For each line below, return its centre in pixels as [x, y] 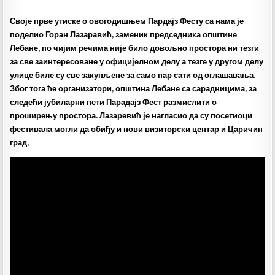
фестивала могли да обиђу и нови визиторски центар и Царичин [137, 129]
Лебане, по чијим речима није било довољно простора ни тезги [135, 48]
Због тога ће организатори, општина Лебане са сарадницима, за [134, 89]
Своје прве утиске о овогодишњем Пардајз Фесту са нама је [127, 21]
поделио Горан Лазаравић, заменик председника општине [124, 35]
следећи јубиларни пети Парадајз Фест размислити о [114, 102]
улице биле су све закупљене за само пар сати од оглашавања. [133, 75]
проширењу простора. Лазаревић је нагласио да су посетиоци [131, 116]
